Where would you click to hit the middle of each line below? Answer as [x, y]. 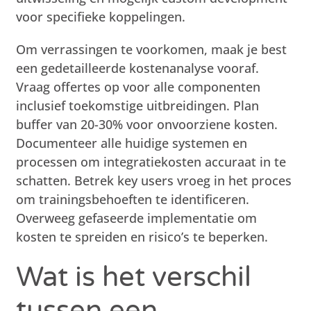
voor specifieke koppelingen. [101, 16]
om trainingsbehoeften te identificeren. [133, 199]
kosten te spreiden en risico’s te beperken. [142, 236]
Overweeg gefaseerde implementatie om [137, 218]
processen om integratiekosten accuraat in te [151, 161]
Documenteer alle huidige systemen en [132, 143]
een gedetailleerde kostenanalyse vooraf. [138, 68]
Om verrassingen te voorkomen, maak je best [152, 49]
